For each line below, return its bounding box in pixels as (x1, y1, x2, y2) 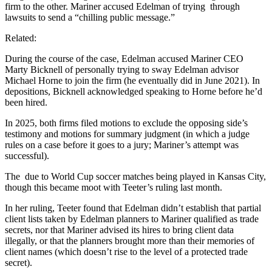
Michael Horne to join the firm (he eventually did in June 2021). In (5, 75, 260, 86)
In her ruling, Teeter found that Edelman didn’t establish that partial (5, 202, 261, 213)
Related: (5, 32, 36, 43)
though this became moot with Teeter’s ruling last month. (5, 182, 222, 192)
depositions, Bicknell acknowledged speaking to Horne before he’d (5, 86, 262, 97)
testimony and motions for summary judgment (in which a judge (5, 128, 250, 139)
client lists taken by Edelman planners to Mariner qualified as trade (5, 213, 259, 224)
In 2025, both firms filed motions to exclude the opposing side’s (5, 117, 248, 128)
